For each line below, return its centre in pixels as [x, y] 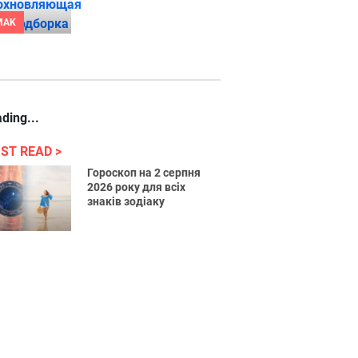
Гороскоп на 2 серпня [144, 173]
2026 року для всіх [137, 187]
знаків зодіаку [126, 201]
